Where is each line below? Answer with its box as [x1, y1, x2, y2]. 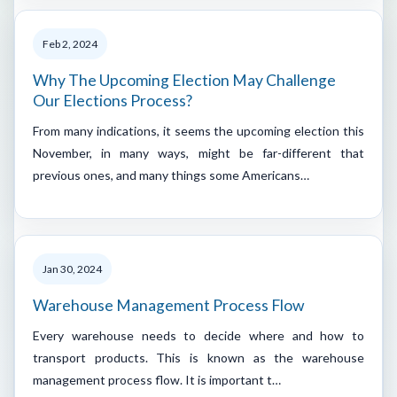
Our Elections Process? [33, 90, 192, 110]
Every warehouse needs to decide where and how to [33, 327, 364, 343]
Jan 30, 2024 [43, 261, 102, 276]
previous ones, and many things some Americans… [33, 167, 309, 183]
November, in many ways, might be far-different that [33, 144, 364, 160]
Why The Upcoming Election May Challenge [33, 70, 336, 90]
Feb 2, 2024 [43, 36, 97, 51]
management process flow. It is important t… [33, 371, 281, 387]
